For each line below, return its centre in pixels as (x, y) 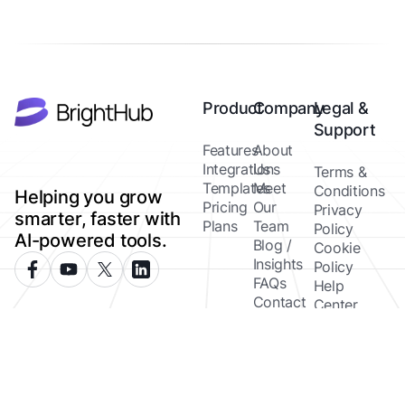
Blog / (272, 245)
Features (231, 150)
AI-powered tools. (91, 240)
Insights (278, 264)
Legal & (341, 108)
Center (335, 305)
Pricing (225, 207)
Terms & (340, 172)
